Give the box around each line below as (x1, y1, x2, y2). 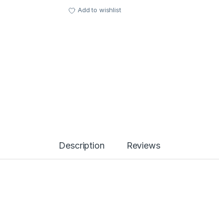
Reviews (126, 140, 160, 151)
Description (59, 140, 105, 151)
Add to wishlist (77, 6, 121, 14)
